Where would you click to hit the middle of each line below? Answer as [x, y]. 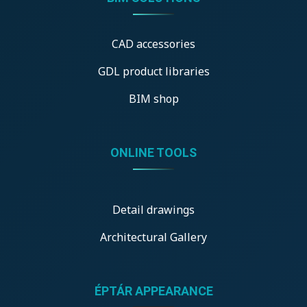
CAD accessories [153, 44]
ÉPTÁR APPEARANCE [153, 291]
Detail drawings [153, 209]
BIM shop [153, 98]
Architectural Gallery [153, 237]
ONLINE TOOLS [153, 152]
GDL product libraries [153, 71]
